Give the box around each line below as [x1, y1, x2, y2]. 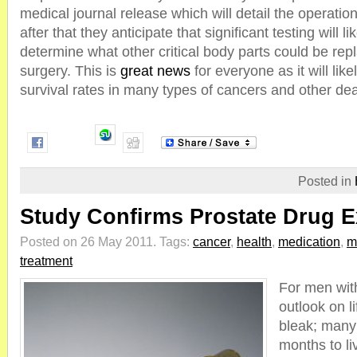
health [237, 234, 272, 249]
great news [120, 63, 190, 79]
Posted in [298, 174, 355, 188]
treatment [20, 253, 73, 268]
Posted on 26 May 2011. [20, 234, 159, 249]
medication [278, 234, 340, 249]
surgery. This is [20, 63, 120, 79]
